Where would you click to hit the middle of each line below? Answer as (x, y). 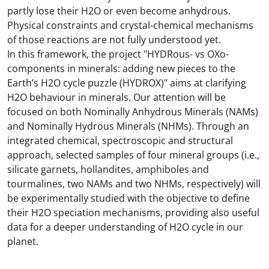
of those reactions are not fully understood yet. (114, 40)
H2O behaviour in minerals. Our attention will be (116, 97)
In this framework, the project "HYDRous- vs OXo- (118, 54)
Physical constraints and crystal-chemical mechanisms (130, 25)
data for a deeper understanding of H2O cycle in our (125, 227)
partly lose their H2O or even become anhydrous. (119, 11)
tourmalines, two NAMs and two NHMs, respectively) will (134, 184)
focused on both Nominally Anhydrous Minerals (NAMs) (133, 112)
